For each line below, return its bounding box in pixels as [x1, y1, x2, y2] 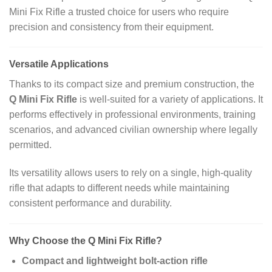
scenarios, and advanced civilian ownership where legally [9, 124, 257, 135]
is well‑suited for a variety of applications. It [77, 94, 263, 105]
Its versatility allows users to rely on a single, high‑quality [9, 168, 252, 178]
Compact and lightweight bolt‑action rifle [21, 255, 208, 266]
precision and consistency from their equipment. [9, 21, 214, 32]
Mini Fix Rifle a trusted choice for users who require [9, 6, 229, 17]
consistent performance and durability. [9, 198, 172, 209]
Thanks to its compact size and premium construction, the [9, 79, 254, 90]
